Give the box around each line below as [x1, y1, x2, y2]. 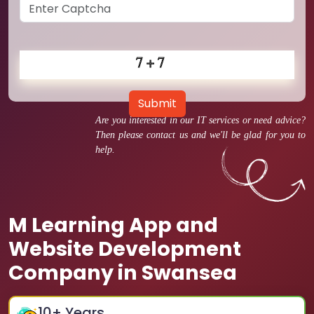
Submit [137, 95, 177, 111]
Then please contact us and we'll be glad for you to [95, 130, 306, 140]
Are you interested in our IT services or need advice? [95, 115, 306, 125]
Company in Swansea [8, 259, 237, 287]
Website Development [8, 235, 241, 263]
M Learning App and [8, 211, 218, 239]
